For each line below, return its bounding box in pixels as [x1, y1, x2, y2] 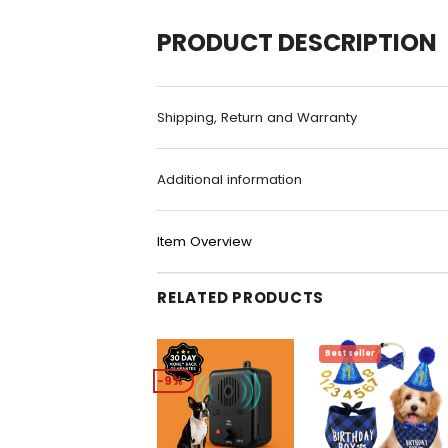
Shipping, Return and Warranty [157, 107, 357, 127]
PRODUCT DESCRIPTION [157, 25, 437, 59]
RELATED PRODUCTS [157, 286, 324, 308]
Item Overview [157, 231, 252, 251]
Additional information [157, 169, 302, 189]
